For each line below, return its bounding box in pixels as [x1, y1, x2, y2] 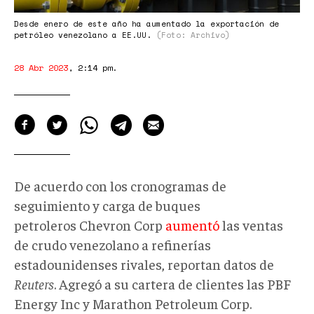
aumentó [165, 215, 219, 233]
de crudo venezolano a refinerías [14, 235, 211, 253]
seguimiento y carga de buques [14, 196, 200, 214]
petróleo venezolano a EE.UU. [14, 29, 156, 41]
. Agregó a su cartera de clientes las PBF [54, 274, 291, 292]
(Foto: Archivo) [156, 29, 230, 41]
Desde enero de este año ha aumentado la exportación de [14, 18, 279, 29]
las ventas [219, 215, 283, 233]
